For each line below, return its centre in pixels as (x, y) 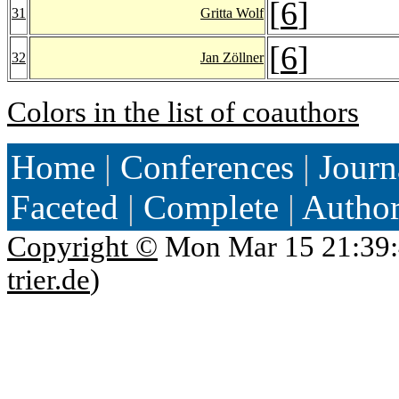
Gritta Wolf (232, 12)
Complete (211, 207)
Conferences (207, 167)
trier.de (49, 279)
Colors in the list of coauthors (183, 112)
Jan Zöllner (232, 57)
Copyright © (82, 246)
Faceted (65, 207)
